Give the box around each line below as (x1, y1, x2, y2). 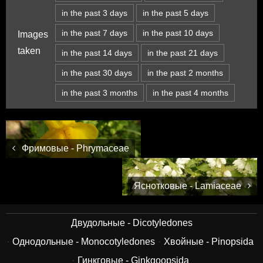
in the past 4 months (153, 87, 228, 97)
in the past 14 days (62, 48, 132, 58)
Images (18, 29, 48, 39)
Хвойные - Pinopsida (164, 237, 254, 247)
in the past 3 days (62, 8, 127, 18)
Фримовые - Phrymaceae (19, 143, 129, 153)
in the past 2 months (147, 68, 223, 77)
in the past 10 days (143, 28, 213, 38)
